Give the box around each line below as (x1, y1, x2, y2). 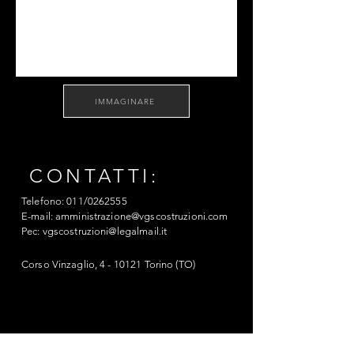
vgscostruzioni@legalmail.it (42, 225, 168, 237)
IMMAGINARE (95, 96, 155, 107)
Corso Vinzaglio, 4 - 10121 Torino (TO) (21, 258, 195, 270)
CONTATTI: (28, 164, 160, 187)
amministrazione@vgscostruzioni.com (55, 210, 228, 222)
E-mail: (21, 210, 56, 222)
